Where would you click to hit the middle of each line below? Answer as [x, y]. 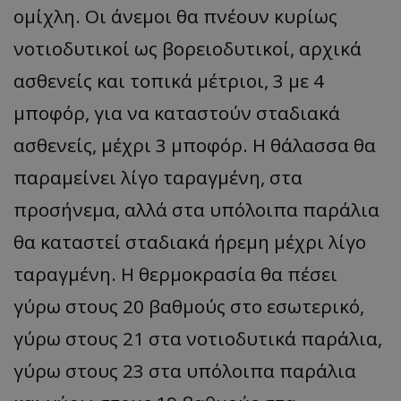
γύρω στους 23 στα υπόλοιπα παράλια [185, 371]
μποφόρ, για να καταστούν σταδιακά [177, 113]
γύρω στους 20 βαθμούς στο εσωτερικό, [189, 306]
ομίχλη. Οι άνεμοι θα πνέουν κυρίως [175, 16]
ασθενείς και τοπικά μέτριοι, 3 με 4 [169, 81]
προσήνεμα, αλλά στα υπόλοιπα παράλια [196, 209]
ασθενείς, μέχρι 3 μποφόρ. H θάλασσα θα [195, 145]
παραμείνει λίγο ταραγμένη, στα [158, 177]
